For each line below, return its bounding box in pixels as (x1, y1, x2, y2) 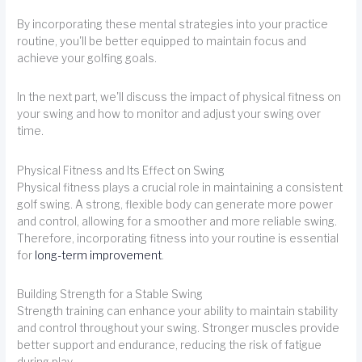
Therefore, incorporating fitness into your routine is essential (17, 231, 339, 245)
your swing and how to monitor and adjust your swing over (17, 107, 322, 121)
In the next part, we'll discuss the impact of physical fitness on (17, 90, 342, 104)
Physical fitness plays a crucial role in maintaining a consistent (17, 180, 343, 194)
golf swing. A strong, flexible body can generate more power (17, 197, 334, 211)
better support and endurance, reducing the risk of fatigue (17, 338, 322, 351)
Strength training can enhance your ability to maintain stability (17, 304, 339, 318)
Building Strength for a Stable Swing (17, 287, 204, 301)
